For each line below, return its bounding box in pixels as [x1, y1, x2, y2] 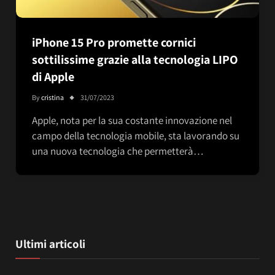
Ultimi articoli [15, 236, 85, 251]
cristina [41, 92, 64, 102]
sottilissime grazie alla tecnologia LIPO [32, 51, 238, 68]
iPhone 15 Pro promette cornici [32, 34, 196, 50]
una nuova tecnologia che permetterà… [32, 144, 204, 158]
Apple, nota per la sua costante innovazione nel [32, 113, 232, 127]
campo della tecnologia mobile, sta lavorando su [32, 128, 239, 142]
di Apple [32, 68, 74, 85]
